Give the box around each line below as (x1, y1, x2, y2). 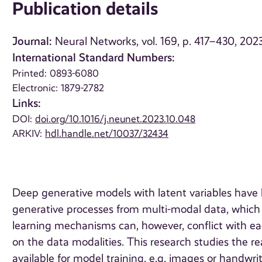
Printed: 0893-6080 (12, 67, 99, 80)
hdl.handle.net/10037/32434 (45, 127, 169, 140)
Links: (12, 96, 42, 111)
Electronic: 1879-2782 (12, 82, 105, 94)
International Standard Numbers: (12, 51, 175, 65)
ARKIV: (12, 127, 46, 140)
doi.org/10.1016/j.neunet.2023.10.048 (35, 113, 196, 125)
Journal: (12, 35, 53, 49)
